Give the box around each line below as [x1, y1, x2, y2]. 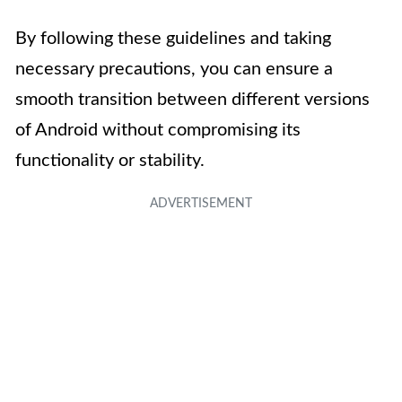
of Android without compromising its [15, 121, 301, 140]
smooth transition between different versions [15, 91, 370, 109]
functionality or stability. [15, 152, 205, 170]
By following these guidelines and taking [15, 30, 331, 48]
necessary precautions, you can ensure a [15, 60, 333, 79]
